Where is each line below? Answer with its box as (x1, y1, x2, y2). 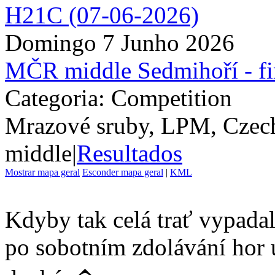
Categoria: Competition (5, 84, 232, 111)
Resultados (77, 139, 182, 166)
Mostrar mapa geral (5, 166, 80, 177)
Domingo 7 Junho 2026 (5, 29, 234, 56)
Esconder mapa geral (82, 166, 163, 177)
